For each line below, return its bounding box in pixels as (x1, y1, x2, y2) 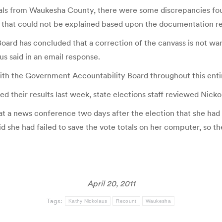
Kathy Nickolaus (68, 198, 108, 204)
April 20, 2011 (87, 178, 135, 188)
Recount (116, 198, 137, 204)
